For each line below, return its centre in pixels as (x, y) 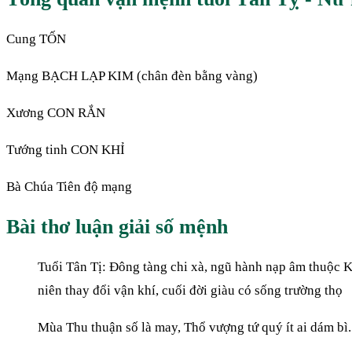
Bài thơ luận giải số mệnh (117, 227)
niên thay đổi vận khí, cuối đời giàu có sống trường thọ (190, 291)
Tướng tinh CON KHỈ (66, 149)
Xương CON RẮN (56, 112)
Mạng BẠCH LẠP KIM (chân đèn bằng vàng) (132, 75)
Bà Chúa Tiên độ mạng (69, 186)
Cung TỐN (36, 38)
